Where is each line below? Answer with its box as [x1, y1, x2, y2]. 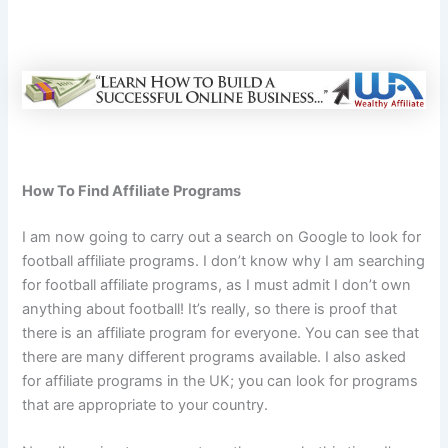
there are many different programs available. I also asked [22, 348, 407, 367]
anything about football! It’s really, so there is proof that [22, 300, 398, 319]
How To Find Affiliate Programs [22, 182, 242, 201]
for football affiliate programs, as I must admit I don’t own [22, 276, 412, 295]
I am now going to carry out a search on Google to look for [22, 228, 422, 247]
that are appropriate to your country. [22, 396, 269, 415]
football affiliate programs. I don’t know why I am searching [22, 252, 426, 271]
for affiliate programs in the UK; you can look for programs [22, 372, 419, 391]
